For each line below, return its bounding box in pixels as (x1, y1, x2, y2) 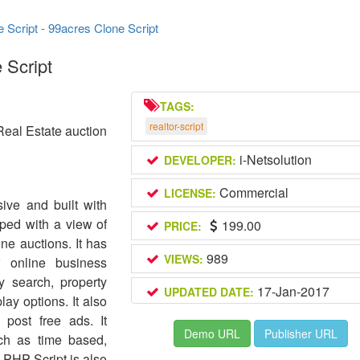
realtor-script (149, 119, 204, 133)
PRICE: (163, 218, 202, 234)
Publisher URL (264, 325, 338, 342)
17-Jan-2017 (253, 282, 329, 301)
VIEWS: (163, 251, 203, 267)
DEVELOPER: (163, 152, 236, 168)
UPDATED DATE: (163, 284, 254, 300)
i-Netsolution (235, 150, 312, 169)
